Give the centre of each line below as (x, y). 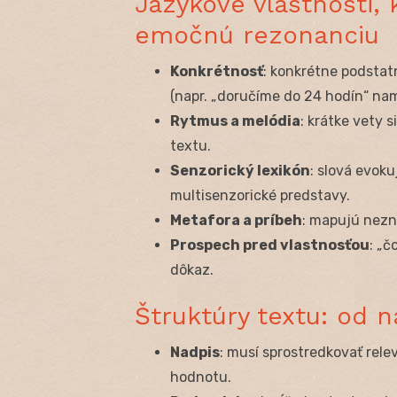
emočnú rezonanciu (257, 35)
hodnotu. (201, 377)
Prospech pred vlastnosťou (270, 245)
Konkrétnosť (217, 71)
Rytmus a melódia (235, 121)
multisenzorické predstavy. (260, 195)
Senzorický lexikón (240, 170)
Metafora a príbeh (236, 220)
